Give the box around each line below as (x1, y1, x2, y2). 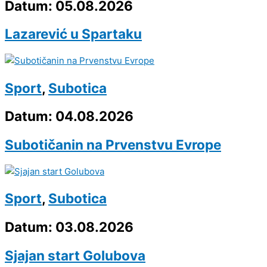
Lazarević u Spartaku (5, 26, 142, 42)
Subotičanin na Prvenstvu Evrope (5, 136, 221, 153)
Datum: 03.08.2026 (5, 218, 133, 235)
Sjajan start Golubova (5, 247, 145, 263)
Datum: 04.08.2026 (5, 108, 133, 125)
